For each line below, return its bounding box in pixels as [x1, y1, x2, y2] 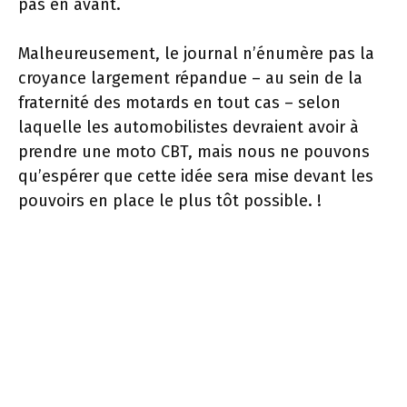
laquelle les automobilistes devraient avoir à [18, 117, 359, 137]
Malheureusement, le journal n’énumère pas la [18, 44, 374, 64]
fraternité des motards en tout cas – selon [18, 93, 341, 113]
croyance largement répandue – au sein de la [18, 68, 362, 88]
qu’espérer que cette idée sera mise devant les [18, 166, 373, 186]
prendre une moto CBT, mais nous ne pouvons [18, 142, 370, 162]
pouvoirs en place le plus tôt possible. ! [18, 191, 322, 211]
